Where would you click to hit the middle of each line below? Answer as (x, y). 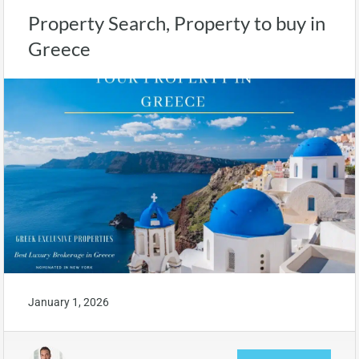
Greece (59, 48)
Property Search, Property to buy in (177, 22)
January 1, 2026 (69, 302)
